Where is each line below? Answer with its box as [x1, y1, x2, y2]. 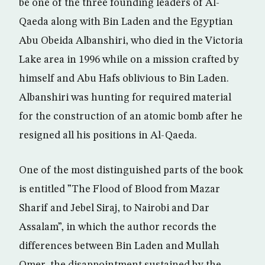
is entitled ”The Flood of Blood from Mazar [19, 184, 220, 195]
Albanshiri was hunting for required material [19, 92, 231, 103]
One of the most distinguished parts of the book [19, 165, 243, 176]
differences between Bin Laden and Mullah [19, 241, 219, 251]
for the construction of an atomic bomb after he [19, 111, 243, 122]
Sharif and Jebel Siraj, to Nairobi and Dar [19, 203, 209, 214]
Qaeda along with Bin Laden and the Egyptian [19, 17, 233, 27]
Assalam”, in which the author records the [19, 222, 216, 232]
